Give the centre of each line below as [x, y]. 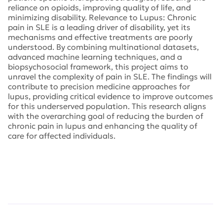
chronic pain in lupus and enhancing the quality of [103, 126]
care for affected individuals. [62, 136]
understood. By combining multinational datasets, [103, 47]
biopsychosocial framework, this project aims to [98, 67]
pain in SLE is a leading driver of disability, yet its [99, 27]
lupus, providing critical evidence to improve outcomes [110, 96]
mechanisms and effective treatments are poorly [100, 37]
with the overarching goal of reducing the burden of [106, 116]
